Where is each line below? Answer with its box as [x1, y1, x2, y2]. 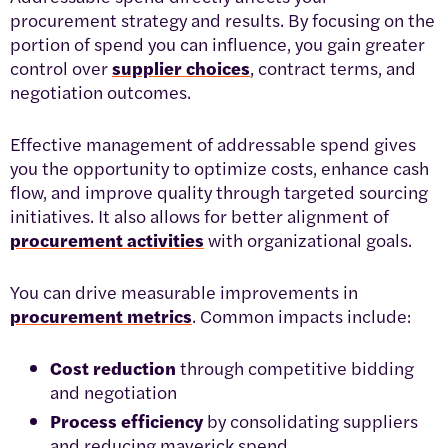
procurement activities [10, 226, 204, 252]
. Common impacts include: [192, 302, 411, 328]
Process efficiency [50, 407, 203, 433]
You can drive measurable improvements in [10, 278, 358, 304]
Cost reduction [50, 354, 176, 380]
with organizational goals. [204, 226, 412, 252]
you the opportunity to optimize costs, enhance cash [10, 154, 429, 180]
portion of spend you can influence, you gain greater [10, 30, 425, 56]
